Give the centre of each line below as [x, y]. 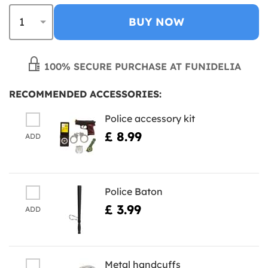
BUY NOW [156, 22]
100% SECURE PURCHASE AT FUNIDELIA [141, 66]
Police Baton [134, 191]
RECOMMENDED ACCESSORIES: [85, 94]
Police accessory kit [150, 118]
